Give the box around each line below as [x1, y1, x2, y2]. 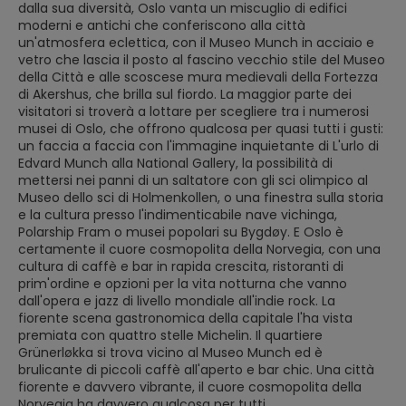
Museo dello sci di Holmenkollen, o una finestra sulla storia [18, 188, 383, 207]
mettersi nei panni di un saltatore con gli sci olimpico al [18, 171, 368, 189]
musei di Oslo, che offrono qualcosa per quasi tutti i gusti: [18, 120, 383, 138]
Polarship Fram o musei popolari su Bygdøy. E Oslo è [18, 223, 343, 241]
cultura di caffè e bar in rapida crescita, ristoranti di [18, 257, 343, 275]
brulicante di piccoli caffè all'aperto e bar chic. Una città [18, 361, 374, 379]
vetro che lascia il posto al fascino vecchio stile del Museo [18, 51, 385, 69]
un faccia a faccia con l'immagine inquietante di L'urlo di [18, 137, 379, 155]
